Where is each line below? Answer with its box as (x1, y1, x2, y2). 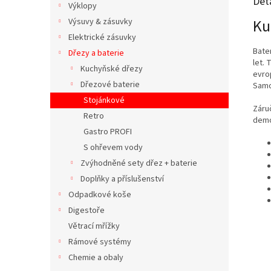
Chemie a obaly (68, 252, 123, 264)
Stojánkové (83, 94, 125, 106)
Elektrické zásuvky (68, 31, 136, 44)
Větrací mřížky (68, 220, 120, 232)
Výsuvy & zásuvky (68, 16, 132, 28)
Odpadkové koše (68, 189, 131, 201)
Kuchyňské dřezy (80, 63, 143, 75)
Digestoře (68, 204, 105, 217)
